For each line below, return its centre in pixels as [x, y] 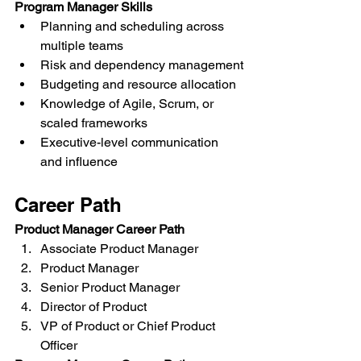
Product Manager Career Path [100, 229]
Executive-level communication [131, 142]
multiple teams [82, 46]
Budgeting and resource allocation [138, 84]
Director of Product [93, 307]
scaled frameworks [94, 123]
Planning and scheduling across [134, 26]
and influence [79, 162]
